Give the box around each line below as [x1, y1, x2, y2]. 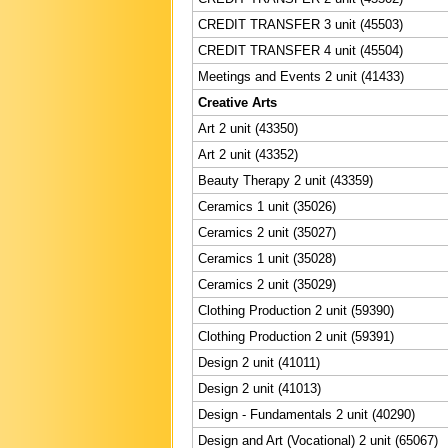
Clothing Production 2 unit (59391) [198, 328, 394, 344]
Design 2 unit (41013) [198, 380, 321, 396]
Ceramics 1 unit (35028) [198, 250, 336, 266]
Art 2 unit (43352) [198, 146, 298, 162]
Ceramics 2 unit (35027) [198, 224, 336, 240]
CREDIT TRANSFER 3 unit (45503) [198, 16, 403, 32]
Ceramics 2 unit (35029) [198, 276, 336, 292]
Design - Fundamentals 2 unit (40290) [198, 406, 415, 422]
